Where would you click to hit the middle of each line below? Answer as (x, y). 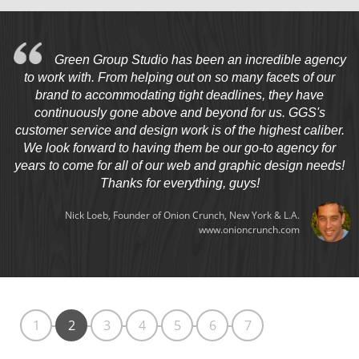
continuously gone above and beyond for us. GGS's (179, 112)
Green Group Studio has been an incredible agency (200, 59)
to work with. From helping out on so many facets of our (179, 77)
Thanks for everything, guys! (179, 183)
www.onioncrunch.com (249, 229)
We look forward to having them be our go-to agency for (179, 147)
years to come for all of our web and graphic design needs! (179, 165)
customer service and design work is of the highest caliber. (179, 130)
